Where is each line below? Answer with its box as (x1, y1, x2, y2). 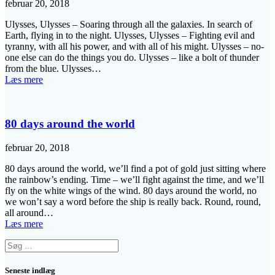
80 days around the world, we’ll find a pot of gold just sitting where (5, 163, 266, 174)
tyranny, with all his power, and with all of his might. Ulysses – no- (5, 41, 264, 52)
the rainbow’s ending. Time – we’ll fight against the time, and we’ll (5, 174, 264, 185)
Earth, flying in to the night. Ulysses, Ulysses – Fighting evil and (5, 29, 255, 41)
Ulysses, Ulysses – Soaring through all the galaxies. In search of (5, 18, 252, 29)
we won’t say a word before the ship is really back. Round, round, (5, 196, 261, 207)
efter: (4, 250, 24, 261)
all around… (5, 207, 53, 219)
